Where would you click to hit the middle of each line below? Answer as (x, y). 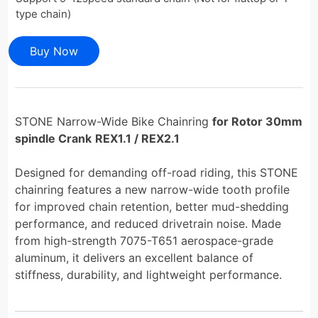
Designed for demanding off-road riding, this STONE (157, 172)
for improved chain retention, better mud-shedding (152, 206)
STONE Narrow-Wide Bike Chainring (114, 121)
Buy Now (54, 51)
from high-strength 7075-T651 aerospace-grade (144, 240)
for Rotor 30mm (258, 121)
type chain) (44, 13)
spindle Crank (54, 138)
